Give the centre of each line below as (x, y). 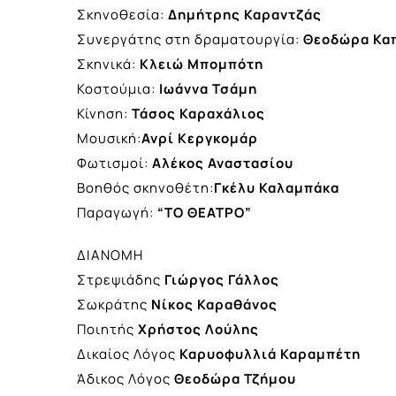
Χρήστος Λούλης (198, 329)
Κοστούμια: (118, 88)
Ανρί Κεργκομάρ (200, 138)
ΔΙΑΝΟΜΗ (110, 255)
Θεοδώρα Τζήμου (233, 378)
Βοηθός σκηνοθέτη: (145, 187)
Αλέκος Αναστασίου (223, 163)
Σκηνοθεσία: (122, 14)
